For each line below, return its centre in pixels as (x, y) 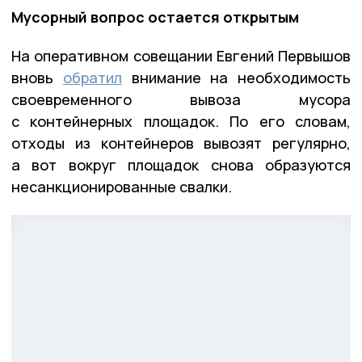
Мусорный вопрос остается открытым (155, 17)
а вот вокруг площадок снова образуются (181, 164)
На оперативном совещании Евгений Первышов (181, 55)
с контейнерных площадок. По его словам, (181, 121)
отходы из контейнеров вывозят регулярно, (181, 143)
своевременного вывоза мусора (181, 99)
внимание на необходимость (236, 77)
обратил (92, 77)
